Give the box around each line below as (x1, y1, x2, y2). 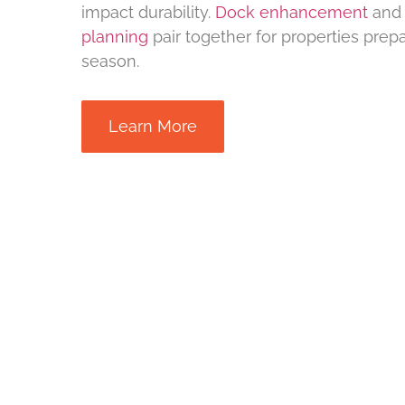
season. (81, 52, 139, 71)
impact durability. (81, 3, 215, 23)
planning (81, 27, 148, 47)
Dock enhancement (215, 3, 368, 23)
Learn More (108, 116, 197, 136)
